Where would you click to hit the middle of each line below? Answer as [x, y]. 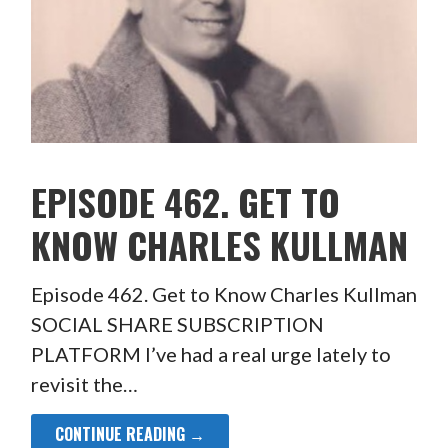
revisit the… [84, 384]
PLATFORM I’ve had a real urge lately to [210, 354]
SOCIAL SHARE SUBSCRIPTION [177, 324]
